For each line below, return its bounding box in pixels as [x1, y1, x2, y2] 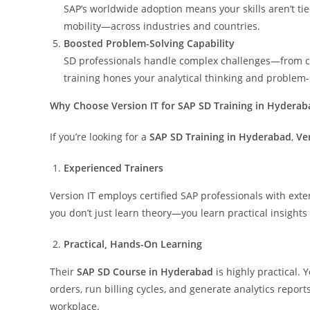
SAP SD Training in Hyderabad [149, 129, 291, 143]
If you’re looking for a [50, 129, 149, 143]
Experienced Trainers [64, 161, 163, 174]
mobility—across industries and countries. [64, 19, 260, 33]
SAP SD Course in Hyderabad [77, 264, 213, 278]
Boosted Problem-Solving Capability [64, 36, 235, 50]
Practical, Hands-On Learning [64, 237, 202, 250]
